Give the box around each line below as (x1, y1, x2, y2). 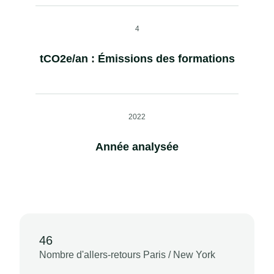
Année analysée (95, 141, 179, 154)
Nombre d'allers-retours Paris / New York (39, 250, 215, 261)
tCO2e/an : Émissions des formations (39, 53, 235, 65)
